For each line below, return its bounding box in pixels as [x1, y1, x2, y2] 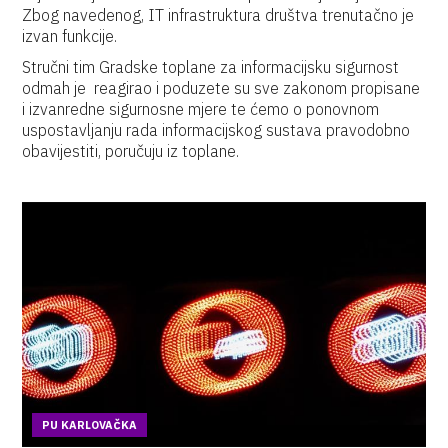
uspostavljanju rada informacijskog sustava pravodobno [22, 120, 411, 140]
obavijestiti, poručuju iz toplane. [22, 141, 240, 161]
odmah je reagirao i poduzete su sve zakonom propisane [22, 78, 421, 98]
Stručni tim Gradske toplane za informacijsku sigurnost [22, 57, 400, 77]
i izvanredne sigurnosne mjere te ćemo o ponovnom [22, 99, 380, 119]
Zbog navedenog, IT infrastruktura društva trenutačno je [22, 5, 415, 25]
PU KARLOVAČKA [42, 418, 138, 432]
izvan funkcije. [22, 26, 118, 46]
